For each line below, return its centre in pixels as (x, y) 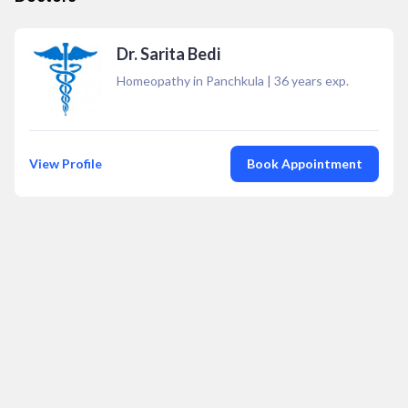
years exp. (319, 81)
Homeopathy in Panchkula (190, 81)
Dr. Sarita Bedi (168, 54)
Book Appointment (305, 163)
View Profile (66, 163)
